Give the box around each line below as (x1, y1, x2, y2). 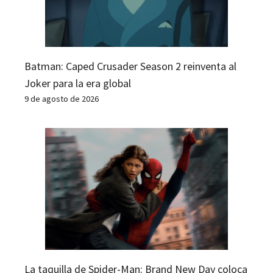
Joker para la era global (24, 76, 131, 90)
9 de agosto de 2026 (24, 93, 99, 104)
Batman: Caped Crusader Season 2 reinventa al (24, 58, 236, 73)
